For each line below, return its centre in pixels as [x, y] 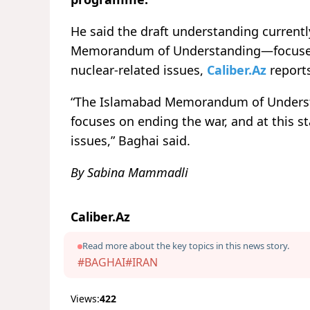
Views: [85, 299]
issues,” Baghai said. [130, 141]
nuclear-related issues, [139, 70]
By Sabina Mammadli [129, 173]
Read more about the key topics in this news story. [186, 246]
